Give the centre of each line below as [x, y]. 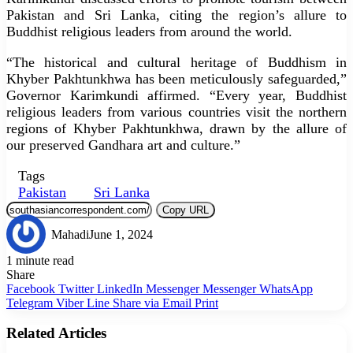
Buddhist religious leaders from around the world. [149, 31]
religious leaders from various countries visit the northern [176, 111]
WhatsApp [286, 288]
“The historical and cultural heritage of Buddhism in [176, 62]
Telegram [30, 303]
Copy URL [186, 210]
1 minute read [40, 260]
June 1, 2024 [121, 234]
